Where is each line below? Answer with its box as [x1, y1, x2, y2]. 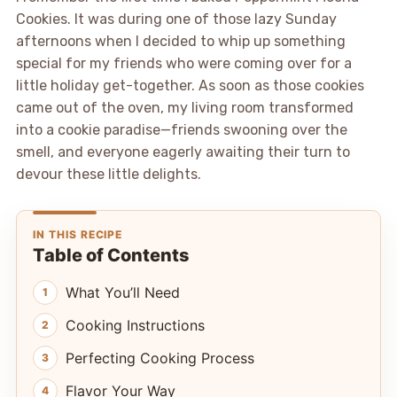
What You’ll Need [65, 283, 180, 301]
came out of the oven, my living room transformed [15, 98, 354, 116]
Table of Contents [32, 244, 190, 266]
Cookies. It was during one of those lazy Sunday [15, 10, 337, 27]
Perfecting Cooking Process [65, 348, 254, 367]
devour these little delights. [15, 165, 201, 183]
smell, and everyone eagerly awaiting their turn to [15, 143, 350, 160]
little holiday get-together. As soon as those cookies [15, 76, 364, 94]
